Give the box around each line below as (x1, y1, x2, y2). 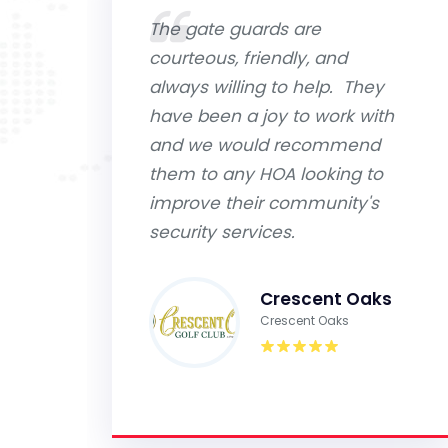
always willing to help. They (149, 75, 384, 99)
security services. (149, 220, 295, 244)
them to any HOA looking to (149, 162, 383, 186)
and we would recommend (149, 133, 380, 157)
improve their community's (149, 191, 379, 215)
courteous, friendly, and (149, 46, 347, 70)
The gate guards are (149, 17, 321, 41)
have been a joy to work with (149, 104, 394, 128)
